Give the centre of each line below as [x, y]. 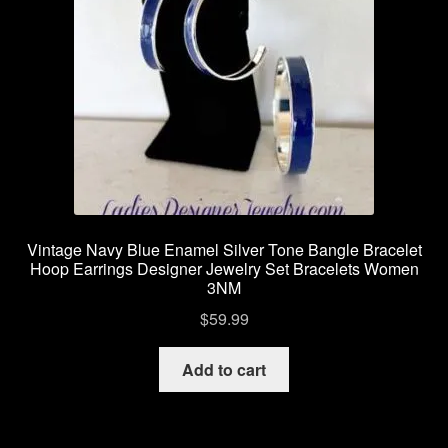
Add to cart [224, 369]
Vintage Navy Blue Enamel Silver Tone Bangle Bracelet [224, 250]
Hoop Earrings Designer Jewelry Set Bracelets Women [224, 269]
